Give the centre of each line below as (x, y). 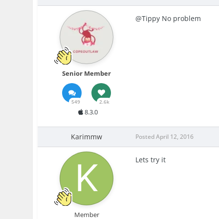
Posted (146, 136)
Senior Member (87, 73)
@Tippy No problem (168, 18)
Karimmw (87, 136)
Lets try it (151, 159)
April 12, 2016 (175, 136)
